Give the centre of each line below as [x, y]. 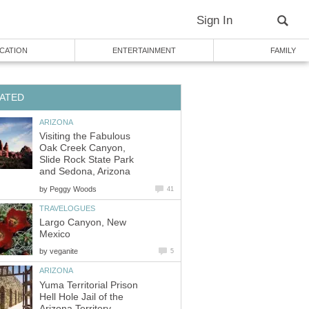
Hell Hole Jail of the [81, 297]
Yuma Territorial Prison [89, 285]
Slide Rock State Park [87, 160]
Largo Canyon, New [83, 223]
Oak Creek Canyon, [82, 148]
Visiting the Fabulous [85, 137]
